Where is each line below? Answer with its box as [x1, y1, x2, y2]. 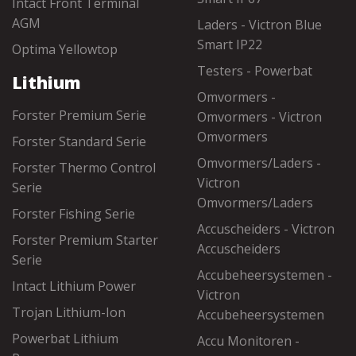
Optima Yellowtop [12, 41, 118, 58]
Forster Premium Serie [12, 106, 146, 124]
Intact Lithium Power [12, 277, 136, 295]
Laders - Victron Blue [197, 16, 322, 33]
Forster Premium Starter [12, 231, 158, 249]
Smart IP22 [197, 36, 262, 53]
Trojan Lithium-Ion [12, 304, 126, 321]
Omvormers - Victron [197, 108, 322, 126]
